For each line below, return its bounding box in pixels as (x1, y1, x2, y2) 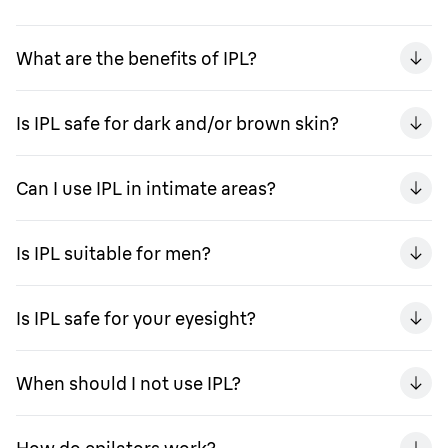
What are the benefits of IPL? (16, 46, 257, 70)
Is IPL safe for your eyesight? (16, 306, 256, 330)
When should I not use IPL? (16, 371, 241, 395)
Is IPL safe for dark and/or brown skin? (16, 111, 339, 135)
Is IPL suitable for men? (16, 241, 211, 265)
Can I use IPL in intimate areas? (16, 176, 276, 200)
